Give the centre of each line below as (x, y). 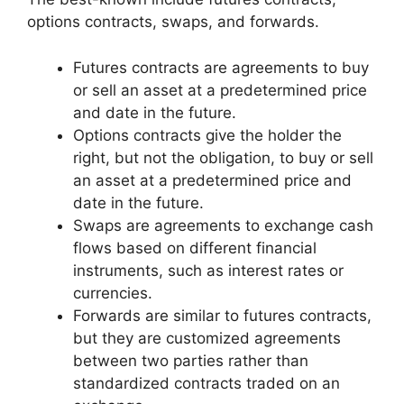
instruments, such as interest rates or (208, 270)
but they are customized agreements (207, 338)
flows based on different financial (195, 248)
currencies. (113, 293)
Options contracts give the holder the (207, 135)
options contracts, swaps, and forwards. (173, 22)
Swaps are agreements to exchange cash (223, 225)
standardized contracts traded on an (207, 383)
